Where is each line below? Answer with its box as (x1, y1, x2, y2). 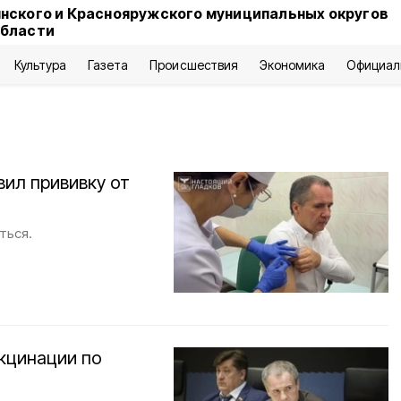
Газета (88, 57, 129, 73)
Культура (13, 57, 67, 73)
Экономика (259, 57, 325, 73)
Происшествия (149, 57, 238, 73)
